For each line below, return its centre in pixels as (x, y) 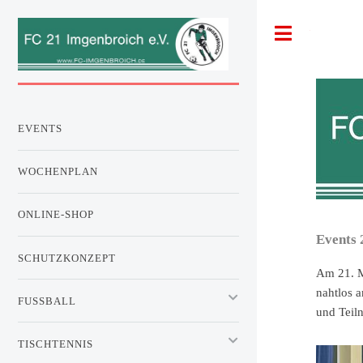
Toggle (327, 33)
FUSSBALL (43, 301)
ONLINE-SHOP (56, 215)
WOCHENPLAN (58, 172)
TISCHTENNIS (56, 344)
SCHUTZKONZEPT (67, 258)
